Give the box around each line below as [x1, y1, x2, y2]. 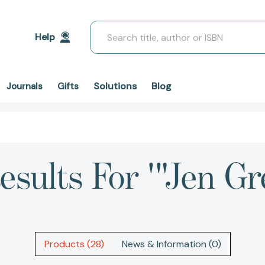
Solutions [93, 80, 137, 92]
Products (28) [44, 238, 104, 251]
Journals [7, 80, 43, 92]
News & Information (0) [121, 238, 221, 251]
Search [90, 21, 120, 34]
